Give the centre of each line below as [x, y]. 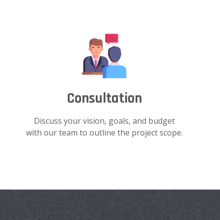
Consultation [104, 98]
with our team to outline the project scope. [104, 132]
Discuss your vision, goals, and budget [104, 121]
